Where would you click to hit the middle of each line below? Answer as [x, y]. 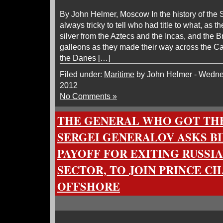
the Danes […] [85, 58]
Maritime [119, 74]
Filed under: [82, 74]
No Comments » [88, 96]
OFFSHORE [89, 186]
